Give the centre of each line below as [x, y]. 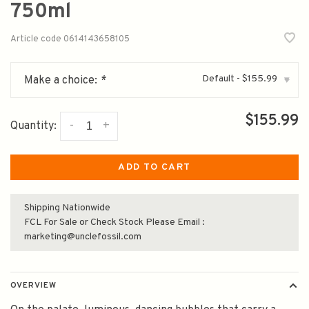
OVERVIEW [33, 286]
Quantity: [33, 127]
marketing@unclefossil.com [83, 237]
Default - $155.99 [240, 79]
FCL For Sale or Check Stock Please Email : [114, 222]
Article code [36, 40]
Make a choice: [62, 81]
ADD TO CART [154, 167]
